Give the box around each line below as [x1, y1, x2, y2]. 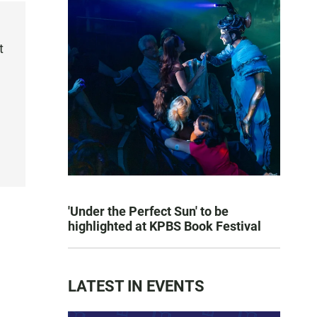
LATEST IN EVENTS [68, 277, 204, 295]
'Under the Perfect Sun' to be [68, 204, 229, 219]
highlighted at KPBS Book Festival [68, 219, 261, 234]
